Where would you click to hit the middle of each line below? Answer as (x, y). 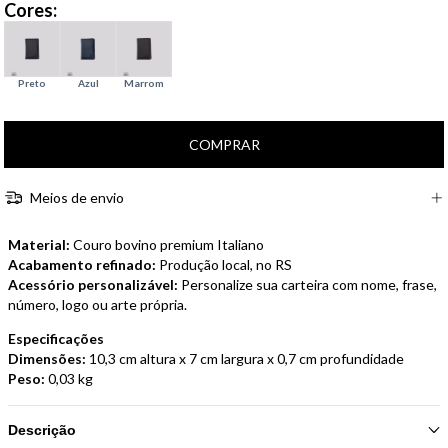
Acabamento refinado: (82, 265)
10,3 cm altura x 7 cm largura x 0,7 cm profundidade (246, 359)
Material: (39, 245)
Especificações (56, 339)
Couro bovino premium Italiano (167, 245)
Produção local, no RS (224, 265)
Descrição (42, 430)
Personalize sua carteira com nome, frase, (307, 285)
